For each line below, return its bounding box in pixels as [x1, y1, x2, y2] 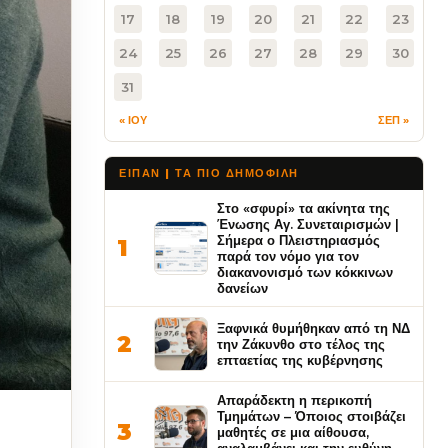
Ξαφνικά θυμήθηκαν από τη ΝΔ [217, 320, 410, 336]
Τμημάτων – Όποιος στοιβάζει [217, 408, 406, 424]
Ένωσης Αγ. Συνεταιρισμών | [217, 216, 399, 232]
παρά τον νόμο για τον [217, 248, 359, 264]
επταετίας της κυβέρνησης [217, 352, 383, 368]
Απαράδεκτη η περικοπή [217, 392, 372, 408]
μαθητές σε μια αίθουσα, [217, 424, 369, 440]
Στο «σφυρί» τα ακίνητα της [217, 200, 390, 216]
